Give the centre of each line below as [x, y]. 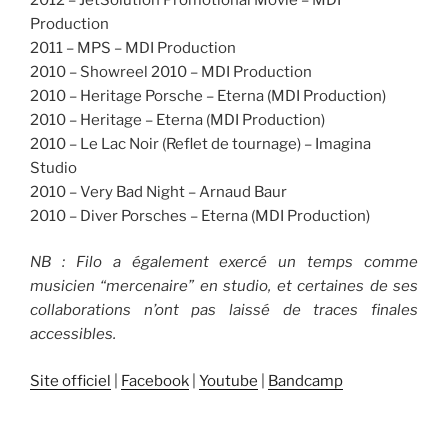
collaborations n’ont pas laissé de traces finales [224, 310]
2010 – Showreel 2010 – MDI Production [171, 71]
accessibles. [73, 334]
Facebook [155, 380]
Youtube [228, 380]
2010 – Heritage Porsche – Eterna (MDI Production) [208, 95]
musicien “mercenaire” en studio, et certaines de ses [224, 286]
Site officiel [70, 380]
